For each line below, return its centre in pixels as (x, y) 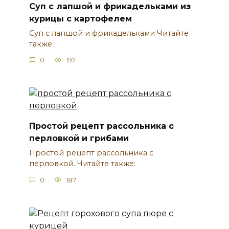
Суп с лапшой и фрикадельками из (110, 6)
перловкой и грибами (79, 138)
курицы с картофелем (80, 18)
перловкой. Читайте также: (83, 164)
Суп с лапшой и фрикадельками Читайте (109, 33)
